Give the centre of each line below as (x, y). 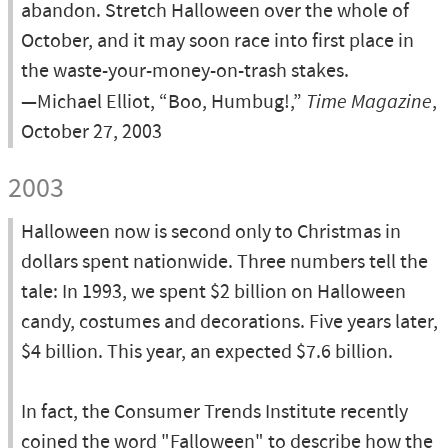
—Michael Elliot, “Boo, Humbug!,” (163, 102)
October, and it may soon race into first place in (217, 41)
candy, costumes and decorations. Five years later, (229, 322)
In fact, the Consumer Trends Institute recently (214, 412)
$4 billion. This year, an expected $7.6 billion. (207, 352)
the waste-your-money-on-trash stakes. (185, 71)
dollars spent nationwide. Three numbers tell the (224, 262)
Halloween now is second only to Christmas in (211, 232)
